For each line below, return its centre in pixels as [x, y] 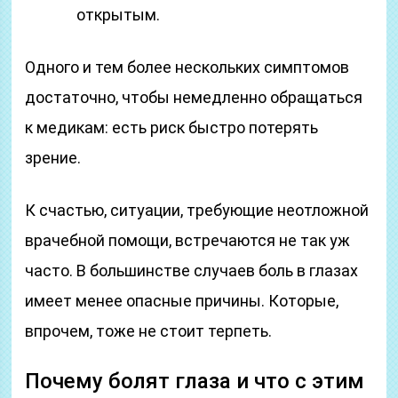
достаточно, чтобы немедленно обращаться [194, 97]
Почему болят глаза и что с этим [195, 381]
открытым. [119, 15]
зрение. [53, 158]
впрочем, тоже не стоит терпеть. [149, 331]
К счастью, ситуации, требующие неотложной [197, 210]
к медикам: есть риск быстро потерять [172, 127]
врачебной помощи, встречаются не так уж [188, 240]
